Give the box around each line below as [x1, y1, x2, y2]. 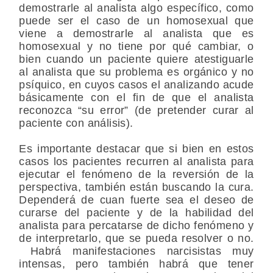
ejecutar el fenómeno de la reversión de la [19, 168, 254, 180]
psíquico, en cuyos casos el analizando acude [19, 78, 254, 91]
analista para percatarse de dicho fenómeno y [19, 219, 254, 232]
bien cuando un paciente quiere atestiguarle [19, 52, 254, 65]
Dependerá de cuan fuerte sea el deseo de [19, 193, 254, 206]
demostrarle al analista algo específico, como [19, 1, 254, 14]
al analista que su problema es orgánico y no [19, 65, 254, 78]
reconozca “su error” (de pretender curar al [19, 104, 254, 116]
